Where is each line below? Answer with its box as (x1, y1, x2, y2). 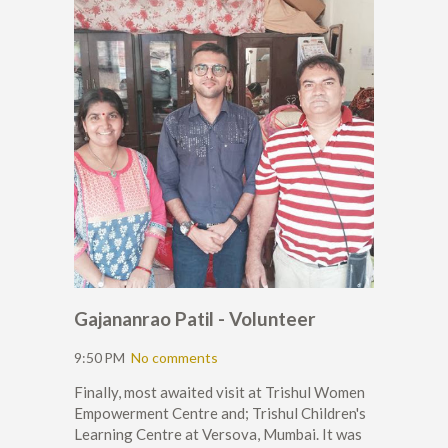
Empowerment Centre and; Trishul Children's (74, 404, 366, 423)
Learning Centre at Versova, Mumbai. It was (74, 425, 362, 444)
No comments (131, 349, 218, 367)
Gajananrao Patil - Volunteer (74, 307, 316, 331)
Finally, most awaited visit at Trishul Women (74, 383, 365, 402)
